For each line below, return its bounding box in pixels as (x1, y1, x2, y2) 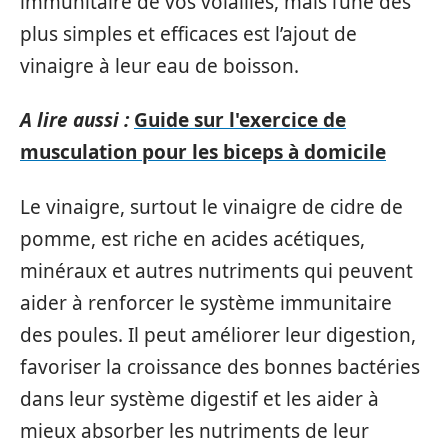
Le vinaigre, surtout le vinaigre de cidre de (20, 193, 403, 220)
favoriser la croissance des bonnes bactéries (20, 353, 420, 380)
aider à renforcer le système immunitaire (20, 289, 392, 316)
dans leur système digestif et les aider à (20, 385, 379, 412)
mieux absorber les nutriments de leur (20, 417, 369, 444)
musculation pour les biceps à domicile (20, 139, 386, 165)
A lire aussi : (20, 107, 129, 133)
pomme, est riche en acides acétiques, (20, 225, 365, 252)
